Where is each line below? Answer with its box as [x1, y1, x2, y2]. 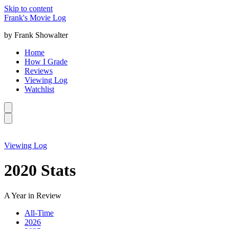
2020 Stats [4, 161, 76, 180]
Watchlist [25, 85, 54, 94]
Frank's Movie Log [4, 13, 66, 22]
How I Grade [25, 57, 67, 66]
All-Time [25, 208, 54, 217]
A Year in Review [4, 191, 61, 200]
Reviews [25, 66, 53, 75]
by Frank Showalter [4, 31, 68, 39]
